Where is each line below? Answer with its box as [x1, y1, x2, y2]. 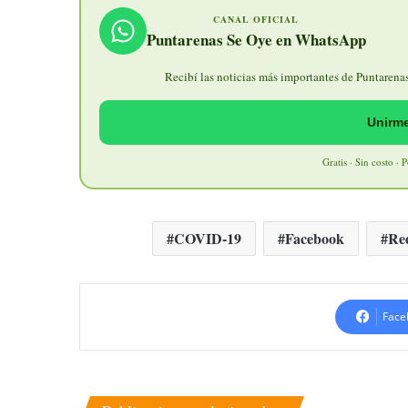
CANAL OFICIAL [213, 13, 299, 26]
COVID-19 [173, 228, 241, 250]
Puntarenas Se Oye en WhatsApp [146, 28, 366, 52]
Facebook [284, 228, 344, 250]
